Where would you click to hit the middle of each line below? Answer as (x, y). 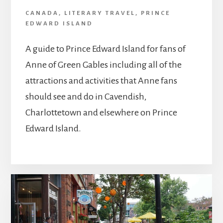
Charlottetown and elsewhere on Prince (101, 112)
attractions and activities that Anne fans (101, 80)
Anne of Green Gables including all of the (103, 64)
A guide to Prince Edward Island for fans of (105, 49)
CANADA (42, 13)
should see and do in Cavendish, (86, 96)
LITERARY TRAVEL (100, 13)
